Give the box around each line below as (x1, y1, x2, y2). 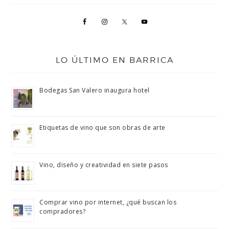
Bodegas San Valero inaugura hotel (39, 86, 150, 95)
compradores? (39, 207, 86, 216)
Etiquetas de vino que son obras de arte (39, 123, 166, 132)
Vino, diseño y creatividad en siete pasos (39, 161, 168, 169)
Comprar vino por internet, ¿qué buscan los (39, 198, 177, 207)
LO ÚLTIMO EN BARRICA (55, 55, 174, 65)
